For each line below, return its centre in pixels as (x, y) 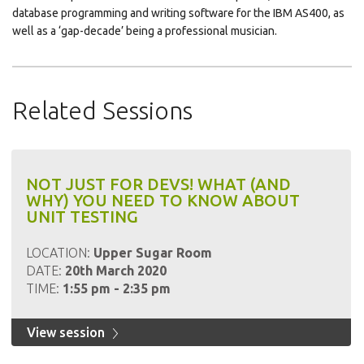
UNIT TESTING (82, 217)
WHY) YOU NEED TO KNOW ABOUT (162, 200)
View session (67, 332)
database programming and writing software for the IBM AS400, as (178, 13)
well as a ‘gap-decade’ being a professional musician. (145, 31)
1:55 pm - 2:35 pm (116, 288)
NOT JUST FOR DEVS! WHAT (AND (158, 184)
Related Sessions (102, 110)
